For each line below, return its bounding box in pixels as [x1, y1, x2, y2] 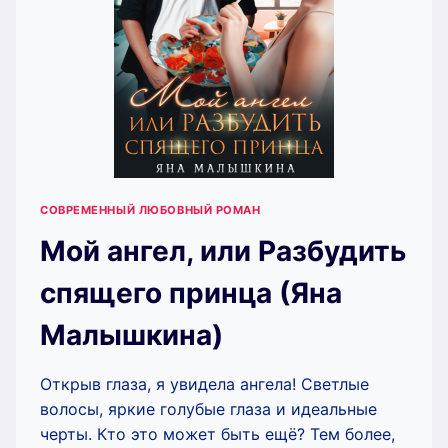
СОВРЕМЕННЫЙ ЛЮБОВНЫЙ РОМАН [40, 202, 261, 217]
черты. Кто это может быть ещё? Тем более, [40, 423, 395, 444]
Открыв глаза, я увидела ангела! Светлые [40, 373, 369, 394]
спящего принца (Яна [40, 275, 342, 310]
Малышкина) [40, 317, 223, 352]
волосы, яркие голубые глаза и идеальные [40, 398, 377, 419]
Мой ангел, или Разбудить [40, 233, 406, 268]
